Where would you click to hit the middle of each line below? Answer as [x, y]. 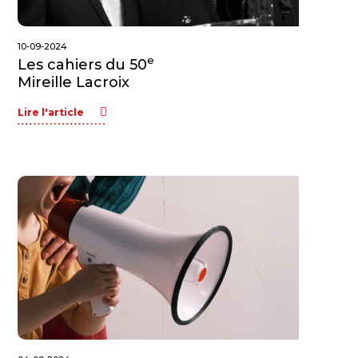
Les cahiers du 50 [83, 65]
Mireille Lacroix [74, 82]
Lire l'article [51, 112]
